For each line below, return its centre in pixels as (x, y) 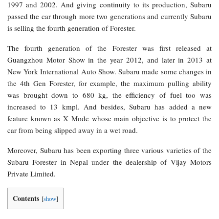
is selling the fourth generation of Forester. (72, 28)
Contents (26, 198)
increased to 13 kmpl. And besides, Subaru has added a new (109, 106)
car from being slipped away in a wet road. (73, 130)
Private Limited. (32, 173)
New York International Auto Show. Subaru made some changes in (109, 71)
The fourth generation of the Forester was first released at (109, 48)
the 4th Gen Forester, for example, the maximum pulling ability (109, 83)
